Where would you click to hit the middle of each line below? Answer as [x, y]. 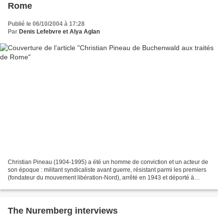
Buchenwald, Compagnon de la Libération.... [67, 185]
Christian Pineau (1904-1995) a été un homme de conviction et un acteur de [108, 162]
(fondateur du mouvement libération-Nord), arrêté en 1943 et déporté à [101, 177]
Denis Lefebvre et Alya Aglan [59, 32]
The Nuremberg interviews [63, 210]
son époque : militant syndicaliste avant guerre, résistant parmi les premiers [107, 170]
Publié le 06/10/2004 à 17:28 [46, 24]
